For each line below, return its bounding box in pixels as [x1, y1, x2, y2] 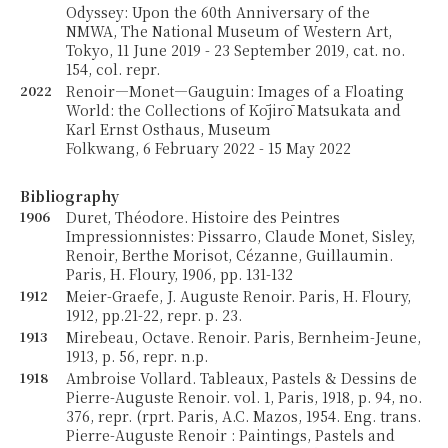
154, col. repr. [66, 59, 161, 79]
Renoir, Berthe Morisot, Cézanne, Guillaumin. [66, 245, 394, 265]
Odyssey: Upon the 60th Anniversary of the [66, 2, 371, 22]
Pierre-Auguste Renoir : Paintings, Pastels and [66, 425, 396, 445]
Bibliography [20, 186, 119, 206]
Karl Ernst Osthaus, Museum [66, 119, 272, 139]
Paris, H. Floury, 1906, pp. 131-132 [66, 264, 294, 284]
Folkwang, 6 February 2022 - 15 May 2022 [66, 138, 352, 158]
